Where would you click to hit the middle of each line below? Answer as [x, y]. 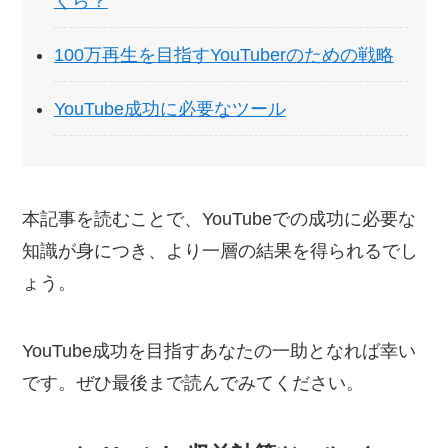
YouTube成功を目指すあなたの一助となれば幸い [219, 350]
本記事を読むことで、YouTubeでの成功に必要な [219, 219]
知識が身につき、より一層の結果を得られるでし [220, 251]
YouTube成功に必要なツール [169, 108]
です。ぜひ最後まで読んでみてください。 [193, 382]
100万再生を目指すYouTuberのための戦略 [223, 54]
